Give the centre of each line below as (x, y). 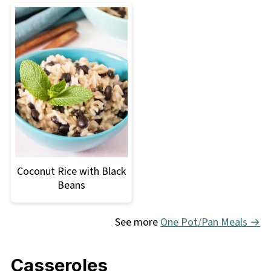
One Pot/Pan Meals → (211, 223)
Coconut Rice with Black (71, 172)
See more (138, 223)
